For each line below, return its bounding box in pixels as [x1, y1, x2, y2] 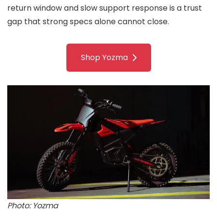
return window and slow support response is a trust [7, 2, 202, 14]
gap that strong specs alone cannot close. [7, 15, 169, 27]
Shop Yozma [80, 51, 128, 63]
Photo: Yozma [7, 200, 58, 212]
